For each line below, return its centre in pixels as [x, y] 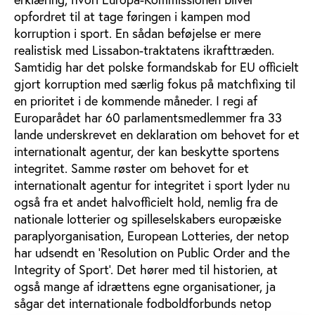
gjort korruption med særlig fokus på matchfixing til [155, 84]
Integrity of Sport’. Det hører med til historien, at [146, 270]
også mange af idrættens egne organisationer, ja [145, 287]
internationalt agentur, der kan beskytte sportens [147, 152]
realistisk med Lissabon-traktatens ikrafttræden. [144, 50]
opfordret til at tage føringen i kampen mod [132, 17]
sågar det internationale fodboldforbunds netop [143, 303]
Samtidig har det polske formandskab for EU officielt [156, 67]
